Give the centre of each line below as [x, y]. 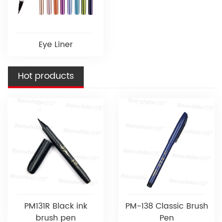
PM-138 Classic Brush [166, 206]
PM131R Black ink [55, 206]
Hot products [46, 76]
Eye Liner [55, 44]
